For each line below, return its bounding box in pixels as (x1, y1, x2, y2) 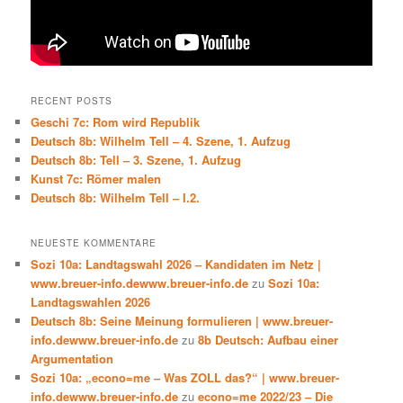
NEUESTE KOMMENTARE (31, 236, 157, 249)
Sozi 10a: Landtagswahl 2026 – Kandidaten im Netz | (31, 255, 322, 273)
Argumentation (31, 349, 114, 367)
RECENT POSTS (31, 94, 113, 108)
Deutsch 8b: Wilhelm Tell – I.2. (31, 189, 201, 207)
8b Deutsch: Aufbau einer (198, 330, 339, 348)
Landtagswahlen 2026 (31, 292, 151, 310)
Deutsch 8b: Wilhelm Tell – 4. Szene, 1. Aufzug (31, 132, 291, 150)
